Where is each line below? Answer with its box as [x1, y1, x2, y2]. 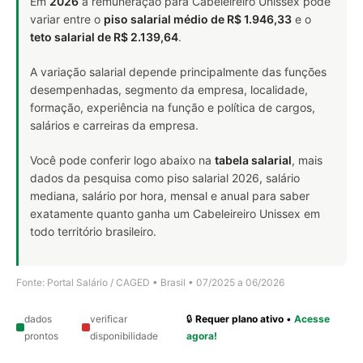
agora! [186, 329, 218, 342]
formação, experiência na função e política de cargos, [30, 100, 315, 114]
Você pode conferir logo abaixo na [30, 152, 215, 167]
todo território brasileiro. [30, 224, 156, 238]
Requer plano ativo [195, 312, 284, 325]
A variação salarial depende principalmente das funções [30, 64, 327, 79]
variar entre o [30, 11, 104, 26]
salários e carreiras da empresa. [30, 117, 199, 132]
